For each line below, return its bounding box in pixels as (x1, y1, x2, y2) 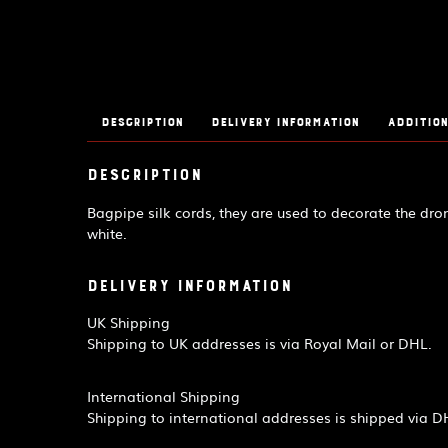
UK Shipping (87, 312, 170, 333)
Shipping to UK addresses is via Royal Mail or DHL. (87, 333, 432, 354)
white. (87, 222, 127, 243)
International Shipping (87, 386, 240, 407)
